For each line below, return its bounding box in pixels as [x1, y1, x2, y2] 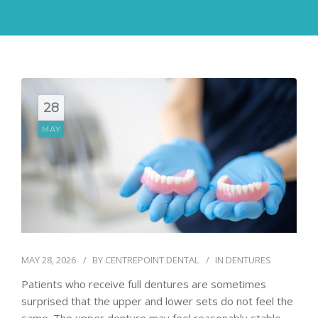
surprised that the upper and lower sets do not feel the [21, 293, 293, 308]
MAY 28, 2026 [21, 253, 76, 266]
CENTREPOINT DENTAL [105, 253, 199, 266]
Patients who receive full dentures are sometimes [21, 276, 266, 291]
